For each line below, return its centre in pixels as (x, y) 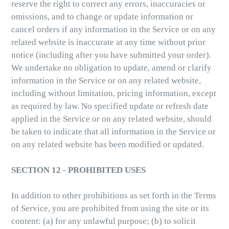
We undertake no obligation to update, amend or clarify (111, 68)
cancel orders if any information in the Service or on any (113, 30)
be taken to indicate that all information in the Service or (113, 132)
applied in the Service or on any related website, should (111, 119)
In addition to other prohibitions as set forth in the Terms (114, 196)
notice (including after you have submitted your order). (111, 55)
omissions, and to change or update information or (102, 17)
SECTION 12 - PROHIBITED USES (78, 170)
